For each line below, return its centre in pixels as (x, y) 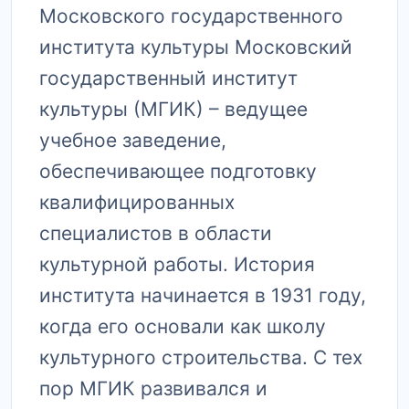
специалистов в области (156, 233)
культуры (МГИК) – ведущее (173, 109)
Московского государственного (191, 16)
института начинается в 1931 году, (203, 295)
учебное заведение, (133, 140)
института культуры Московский (196, 47)
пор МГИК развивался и (153, 388)
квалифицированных (137, 202)
